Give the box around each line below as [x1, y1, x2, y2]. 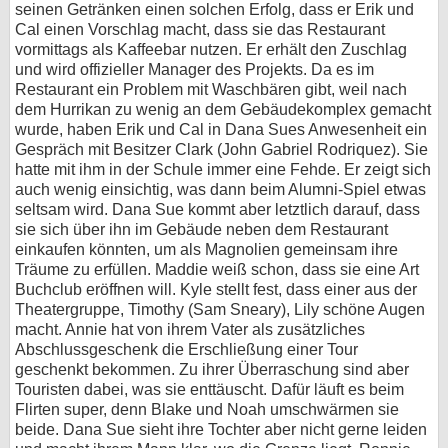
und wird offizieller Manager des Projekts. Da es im [15, 61, 374, 78]
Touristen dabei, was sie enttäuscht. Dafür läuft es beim [15, 381, 404, 398]
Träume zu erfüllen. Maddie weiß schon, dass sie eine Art [15, 261, 419, 278]
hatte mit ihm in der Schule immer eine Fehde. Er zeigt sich [15, 161, 431, 178]
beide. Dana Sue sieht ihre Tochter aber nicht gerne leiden [15, 421, 427, 438]
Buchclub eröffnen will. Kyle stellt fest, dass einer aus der [15, 281, 417, 298]
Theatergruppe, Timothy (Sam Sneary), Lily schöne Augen [15, 301, 425, 318]
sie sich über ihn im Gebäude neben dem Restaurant [15, 221, 388, 238]
